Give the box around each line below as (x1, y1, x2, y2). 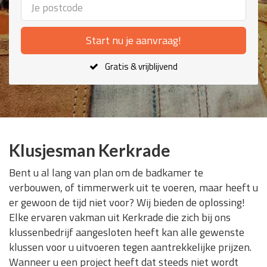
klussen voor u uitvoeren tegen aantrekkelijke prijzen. (9, 239, 252, 255)
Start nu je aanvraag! (86, 32, 181, 48)
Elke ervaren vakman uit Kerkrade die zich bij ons (9, 209, 231, 225)
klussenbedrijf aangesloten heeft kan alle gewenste (9, 224, 244, 240)
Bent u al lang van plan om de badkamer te (9, 164, 203, 181)
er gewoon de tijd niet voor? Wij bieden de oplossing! (9, 194, 245, 210)
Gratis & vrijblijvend (105, 60, 178, 73)
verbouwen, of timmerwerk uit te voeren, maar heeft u (9, 179, 258, 195)
